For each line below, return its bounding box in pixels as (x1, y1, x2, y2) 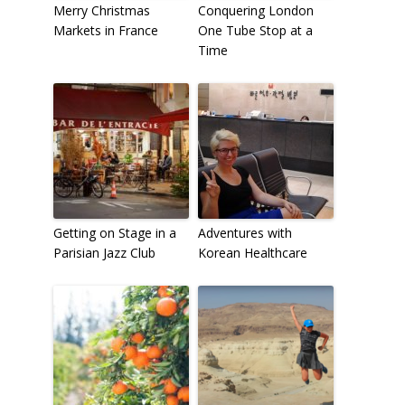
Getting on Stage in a (52, 223, 176, 241)
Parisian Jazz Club (52, 243, 155, 261)
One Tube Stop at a (197, 21, 313, 39)
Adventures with (197, 223, 292, 241)
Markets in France (52, 21, 158, 39)
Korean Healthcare (197, 243, 307, 261)
